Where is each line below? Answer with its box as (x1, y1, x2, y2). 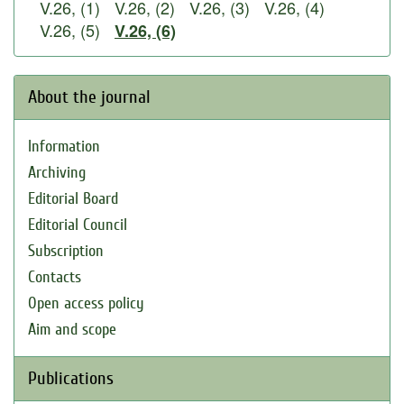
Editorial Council (28, 216, 127, 234)
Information (28, 137, 100, 156)
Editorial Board (28, 189, 118, 208)
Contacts (28, 268, 81, 287)
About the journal (28, 87, 151, 107)
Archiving (28, 163, 86, 182)
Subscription (28, 242, 104, 261)
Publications (28, 368, 114, 389)
